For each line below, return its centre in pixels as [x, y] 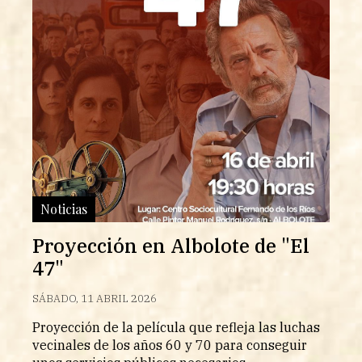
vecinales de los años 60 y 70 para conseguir [170, 345]
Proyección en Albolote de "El [171, 246]
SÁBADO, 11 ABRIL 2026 [95, 299]
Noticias [64, 209]
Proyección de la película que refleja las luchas [176, 328]
